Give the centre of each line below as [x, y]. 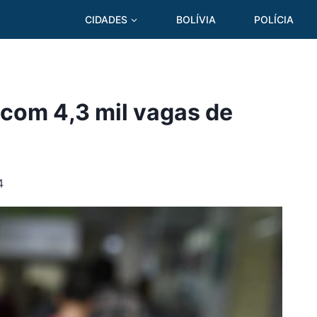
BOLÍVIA [196, 19]
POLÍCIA [274, 19]
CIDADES [106, 19]
